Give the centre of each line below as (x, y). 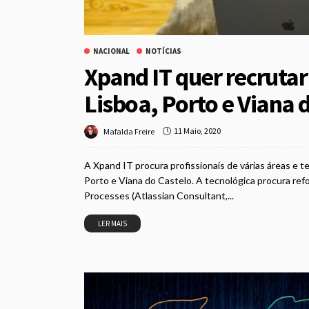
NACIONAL (111, 51)
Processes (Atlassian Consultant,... (159, 195)
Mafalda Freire (129, 131)
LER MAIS (112, 223)
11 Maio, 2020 (197, 131)
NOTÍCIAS (163, 51)
